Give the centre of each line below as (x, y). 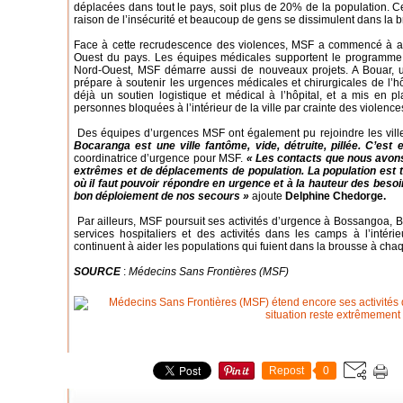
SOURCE (97, 272)
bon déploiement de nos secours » (161, 196)
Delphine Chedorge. (336, 196)
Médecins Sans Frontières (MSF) (209, 272)
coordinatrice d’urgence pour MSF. (160, 158)
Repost (287, 371)
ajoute (267, 196)
